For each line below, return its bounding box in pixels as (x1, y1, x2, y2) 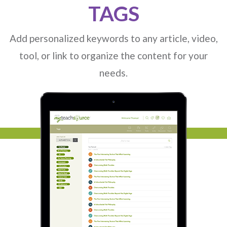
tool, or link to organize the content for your (19, 50, 208, 62)
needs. (99, 67, 128, 79)
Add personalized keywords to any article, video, (9, 32, 218, 45)
